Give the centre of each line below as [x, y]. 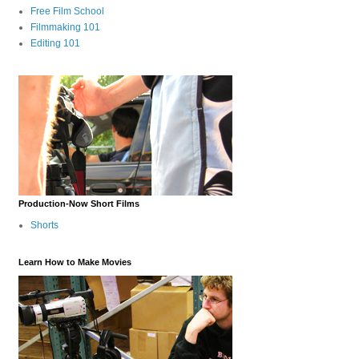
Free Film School [67, 11]
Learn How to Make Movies [75, 262]
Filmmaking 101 [65, 27]
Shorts [44, 225]
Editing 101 [55, 43]
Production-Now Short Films [79, 203]
